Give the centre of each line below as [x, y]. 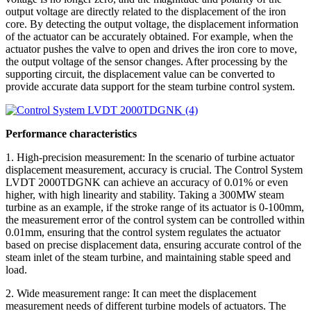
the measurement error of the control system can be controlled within [155, 219]
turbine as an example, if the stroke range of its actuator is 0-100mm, [155, 207]
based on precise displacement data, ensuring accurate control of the [153, 244]
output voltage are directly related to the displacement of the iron [146, 11]
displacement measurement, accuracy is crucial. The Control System [154, 169]
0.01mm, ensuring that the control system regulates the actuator [143, 232]
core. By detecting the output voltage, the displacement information [152, 24]
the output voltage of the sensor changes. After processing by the [146, 61]
